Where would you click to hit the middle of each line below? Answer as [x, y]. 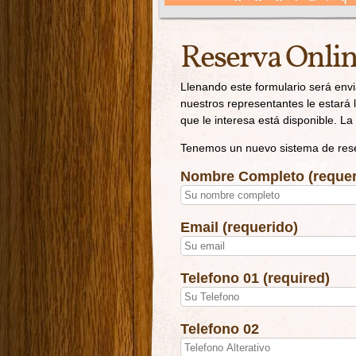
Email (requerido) [239, 227]
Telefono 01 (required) [255, 278]
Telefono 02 [220, 329]
